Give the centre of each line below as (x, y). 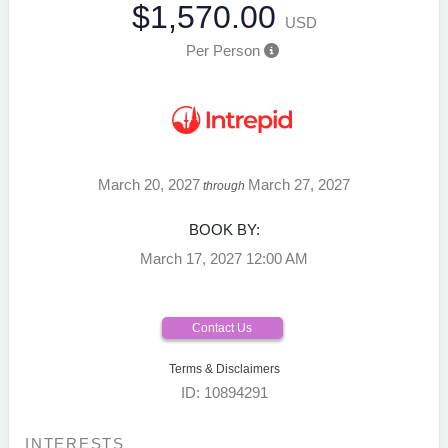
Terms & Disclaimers (224, 368)
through (224, 185)
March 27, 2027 (299, 184)
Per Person (222, 50)
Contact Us (222, 327)
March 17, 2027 (191, 258)
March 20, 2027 (149, 184)
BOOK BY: (224, 229)
